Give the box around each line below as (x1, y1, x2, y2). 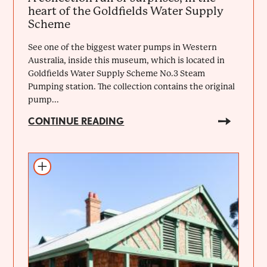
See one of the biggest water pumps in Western (28, 42, 218, 52)
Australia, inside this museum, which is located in (28, 55, 225, 65)
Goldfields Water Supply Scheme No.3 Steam (28, 68, 206, 78)
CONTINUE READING (28, 115, 125, 127)
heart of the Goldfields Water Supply (28, 4, 224, 18)
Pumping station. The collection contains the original (28, 81, 235, 91)
